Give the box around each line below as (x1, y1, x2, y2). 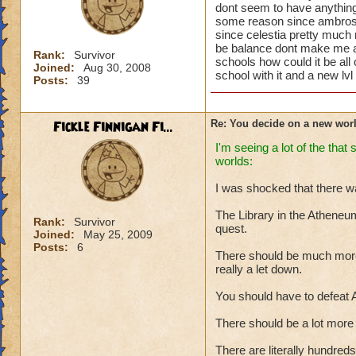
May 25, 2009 (83, 228, 153, 241)
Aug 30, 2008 (83, 61, 151, 74)
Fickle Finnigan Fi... (52, 118, 173, 137)
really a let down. (215, 262, 302, 276)
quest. (215, 222, 247, 235)
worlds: (215, 154, 253, 168)
